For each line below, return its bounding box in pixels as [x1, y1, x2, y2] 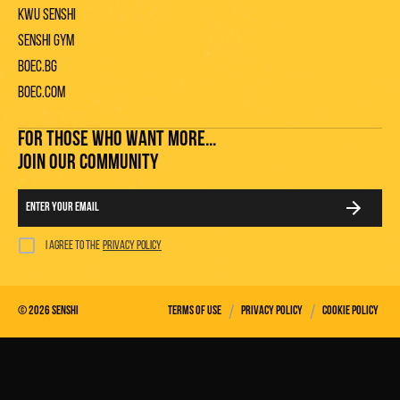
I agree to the [46, 239, 100, 254]
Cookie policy [322, 304, 379, 318]
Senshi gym [18, 32, 74, 50]
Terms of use [168, 304, 221, 318]
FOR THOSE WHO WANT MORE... [18, 129, 216, 151]
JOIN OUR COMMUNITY [18, 152, 159, 174]
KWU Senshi [18, 6, 76, 24]
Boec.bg [18, 58, 57, 76]
